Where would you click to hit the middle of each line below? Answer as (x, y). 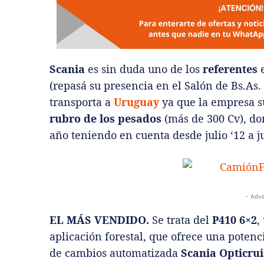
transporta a (82, 102)
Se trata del (181, 220)
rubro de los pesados (105, 118)
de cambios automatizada (115, 253)
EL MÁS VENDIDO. (99, 220)
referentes (230, 69)
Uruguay (136, 102)
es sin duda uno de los (144, 69)
